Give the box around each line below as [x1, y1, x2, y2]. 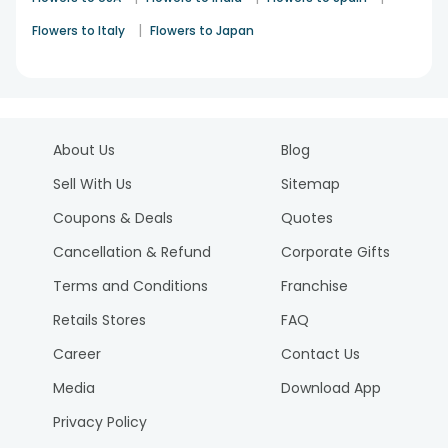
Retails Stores [52, 310, 146, 330]
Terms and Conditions [52, 276, 208, 296]
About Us [52, 140, 115, 160]
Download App [281, 378, 382, 398]
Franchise [281, 276, 349, 296]
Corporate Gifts [281, 242, 391, 262]
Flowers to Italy [32, 22, 125, 39]
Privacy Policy [52, 412, 147, 432]
